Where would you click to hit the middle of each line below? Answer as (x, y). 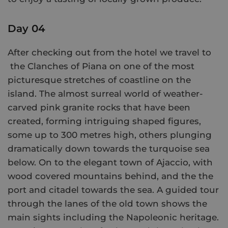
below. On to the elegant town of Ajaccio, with (110, 163)
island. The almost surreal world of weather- (105, 94)
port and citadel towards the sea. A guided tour (113, 190)
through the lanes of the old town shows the (107, 204)
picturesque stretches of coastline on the (99, 80)
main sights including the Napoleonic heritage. (113, 218)
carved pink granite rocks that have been (99, 108)
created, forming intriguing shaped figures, (104, 121)
